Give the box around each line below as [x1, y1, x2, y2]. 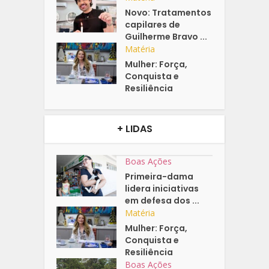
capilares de [125, 18, 181, 31]
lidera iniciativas [125, 182, 199, 195]
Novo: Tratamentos [125, 6, 212, 19]
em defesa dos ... [125, 194, 200, 207]
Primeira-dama [125, 170, 194, 183]
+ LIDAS [116, 121, 153, 136]
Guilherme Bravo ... [125, 30, 208, 43]
